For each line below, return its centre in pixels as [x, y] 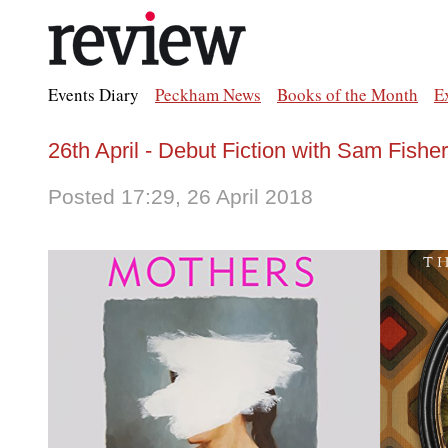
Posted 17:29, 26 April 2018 [180, 196]
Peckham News [208, 94]
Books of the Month [347, 94]
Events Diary [93, 94]
